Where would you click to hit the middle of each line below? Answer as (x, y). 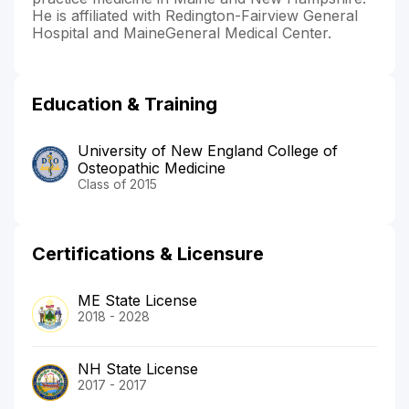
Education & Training (125, 104)
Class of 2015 (117, 184)
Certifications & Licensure (148, 253)
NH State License (138, 368)
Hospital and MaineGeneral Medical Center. (182, 32)
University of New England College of (208, 150)
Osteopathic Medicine (152, 168)
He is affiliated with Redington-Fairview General (195, 15)
